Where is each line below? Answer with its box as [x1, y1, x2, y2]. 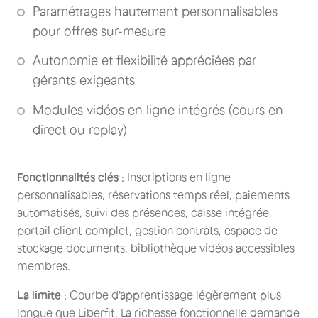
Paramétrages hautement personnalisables [33, 4, 278, 18]
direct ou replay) [33, 122, 127, 137]
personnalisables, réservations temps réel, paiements [17, 188, 290, 202]
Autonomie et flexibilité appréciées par [33, 53, 256, 68]
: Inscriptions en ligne [119, 170, 231, 184]
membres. [17, 259, 70, 273]
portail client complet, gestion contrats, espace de [17, 224, 278, 237]
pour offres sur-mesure [33, 23, 166, 38]
